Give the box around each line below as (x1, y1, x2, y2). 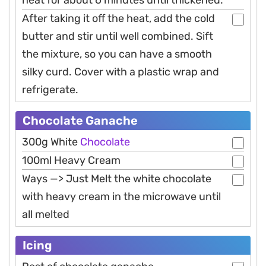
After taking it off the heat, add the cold (22, 12, 215, 26)
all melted (22, 208, 69, 221)
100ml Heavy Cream (22, 154, 121, 167)
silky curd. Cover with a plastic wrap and (22, 65, 219, 79)
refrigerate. (22, 83, 78, 97)
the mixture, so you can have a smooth (22, 47, 212, 61)
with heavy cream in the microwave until (22, 190, 221, 204)
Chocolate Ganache (23, 113, 138, 128)
